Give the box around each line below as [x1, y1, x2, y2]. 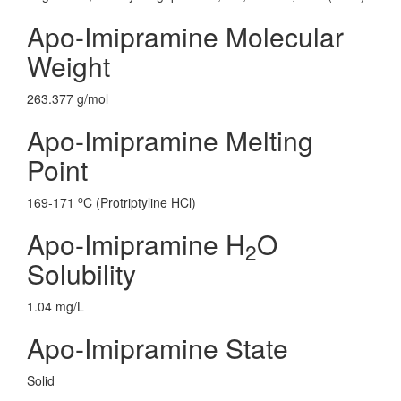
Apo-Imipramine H [27, 225, 245, 263]
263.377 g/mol [27, 90, 108, 107]
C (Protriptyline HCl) [83, 193, 196, 211]
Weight [27, 47, 110, 85]
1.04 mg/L [27, 297, 84, 315]
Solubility [27, 254, 136, 293]
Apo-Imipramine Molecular [27, 17, 344, 55]
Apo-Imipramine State [27, 328, 288, 367]
